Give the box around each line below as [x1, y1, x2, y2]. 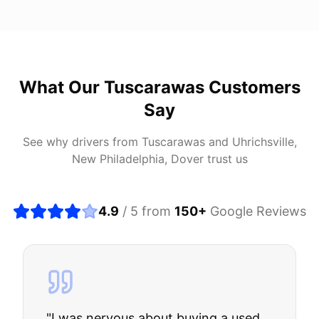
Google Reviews [206, 204, 306, 219]
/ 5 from [119, 204, 174, 219]
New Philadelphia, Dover [71, 152, 204, 166]
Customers [204, 77, 300, 98]
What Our [19, 77, 104, 98]
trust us [203, 152, 248, 166]
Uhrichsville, [231, 135, 297, 149]
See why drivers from [22, 135, 142, 149]
